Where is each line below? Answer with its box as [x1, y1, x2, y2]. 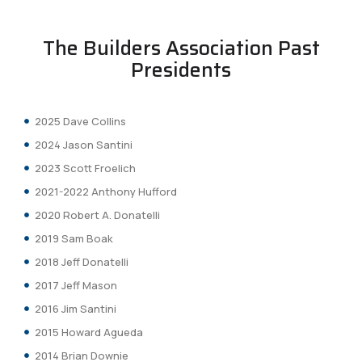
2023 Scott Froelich [34, 160, 136, 175]
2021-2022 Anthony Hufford [34, 183, 177, 199]
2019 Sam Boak [34, 230, 113, 246]
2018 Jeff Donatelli [34, 254, 128, 269]
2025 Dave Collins [34, 113, 126, 128]
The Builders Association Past [42, 32, 320, 64]
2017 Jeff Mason [34, 277, 117, 293]
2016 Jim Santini [34, 301, 116, 316]
